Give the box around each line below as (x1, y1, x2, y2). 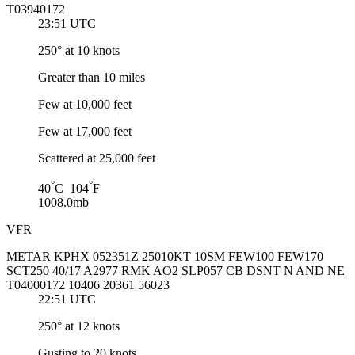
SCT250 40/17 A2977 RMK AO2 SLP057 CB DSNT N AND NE (6, 264, 345, 278)
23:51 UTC (38, 17, 96, 31)
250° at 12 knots (38, 319, 120, 334)
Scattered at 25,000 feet (38, 151, 155, 166)
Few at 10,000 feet (38, 97, 132, 112)
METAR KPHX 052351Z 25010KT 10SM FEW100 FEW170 (6, 250, 323, 264)
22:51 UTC (38, 292, 96, 307)
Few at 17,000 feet (38, 124, 132, 139)
